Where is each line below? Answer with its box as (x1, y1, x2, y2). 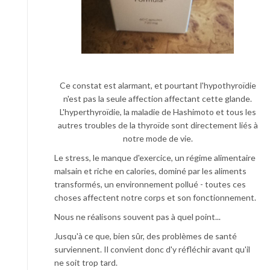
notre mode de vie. (122, 133, 193, 144)
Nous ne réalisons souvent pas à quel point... (54, 212, 221, 222)
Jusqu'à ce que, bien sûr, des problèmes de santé (54, 231, 237, 242)
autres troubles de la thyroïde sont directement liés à (57, 120, 258, 131)
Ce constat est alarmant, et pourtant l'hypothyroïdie (59, 80, 256, 91)
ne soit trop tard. (54, 257, 118, 268)
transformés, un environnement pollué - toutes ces (54, 179, 246, 190)
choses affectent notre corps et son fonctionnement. (54, 192, 256, 203)
